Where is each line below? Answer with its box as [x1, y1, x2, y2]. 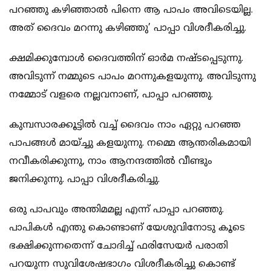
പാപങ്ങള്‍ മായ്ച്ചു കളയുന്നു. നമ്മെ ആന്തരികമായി [9, 137, 251, 150]
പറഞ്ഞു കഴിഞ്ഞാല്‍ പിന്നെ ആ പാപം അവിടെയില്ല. [9, 4, 253, 17]
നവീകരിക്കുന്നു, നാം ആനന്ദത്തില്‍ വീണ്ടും [9, 155, 212, 168]
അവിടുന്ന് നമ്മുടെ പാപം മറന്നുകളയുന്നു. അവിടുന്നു [9, 71, 256, 83]
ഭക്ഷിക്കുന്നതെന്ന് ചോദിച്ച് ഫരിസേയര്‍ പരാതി [9, 240, 228, 253]
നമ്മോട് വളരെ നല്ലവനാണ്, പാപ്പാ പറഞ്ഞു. [9, 89, 213, 102]
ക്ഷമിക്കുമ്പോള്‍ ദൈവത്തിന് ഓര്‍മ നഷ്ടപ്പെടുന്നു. [9, 53, 243, 65]
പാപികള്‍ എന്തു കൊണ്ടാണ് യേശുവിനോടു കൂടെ [9, 222, 245, 235]
